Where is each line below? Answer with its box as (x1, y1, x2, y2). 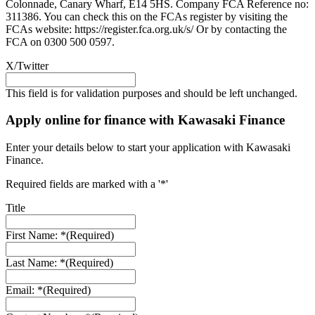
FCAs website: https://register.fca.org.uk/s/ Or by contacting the (6, 22, 287, 35)
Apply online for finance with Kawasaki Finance (6, 112, 285, 128)
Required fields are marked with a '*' (6, 178, 168, 191)
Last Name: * (6, 257, 65, 269)
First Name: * (6, 229, 66, 242)
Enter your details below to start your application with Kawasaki (6, 141, 290, 154)
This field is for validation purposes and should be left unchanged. (6, 86, 297, 99)
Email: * (6, 284, 43, 297)
